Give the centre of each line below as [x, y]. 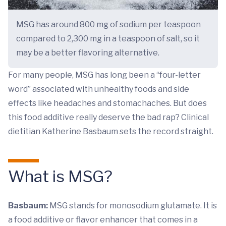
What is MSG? [60, 177]
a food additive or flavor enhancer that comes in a [103, 220]
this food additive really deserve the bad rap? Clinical [108, 118]
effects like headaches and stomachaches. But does [107, 103]
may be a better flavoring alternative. [88, 53]
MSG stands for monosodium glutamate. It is [132, 206]
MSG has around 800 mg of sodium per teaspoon [108, 25]
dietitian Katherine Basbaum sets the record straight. [111, 132]
